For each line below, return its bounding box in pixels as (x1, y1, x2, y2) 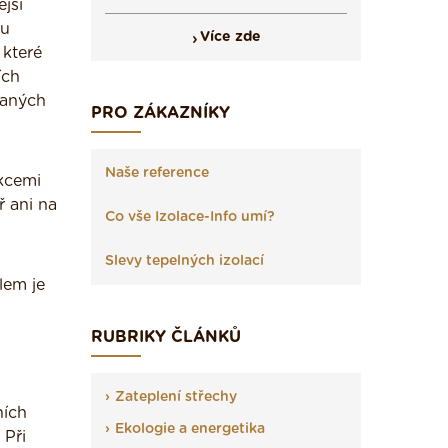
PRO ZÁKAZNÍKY (91, 105, 230, 121)
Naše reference (105, 166, 209, 180)
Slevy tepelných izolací (105, 254, 264, 268)
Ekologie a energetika (115, 422, 265, 436)
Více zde (199, 30, 261, 44)
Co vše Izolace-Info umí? (105, 210, 275, 224)
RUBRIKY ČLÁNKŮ (91, 329, 241, 345)
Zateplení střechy (115, 390, 237, 404)
